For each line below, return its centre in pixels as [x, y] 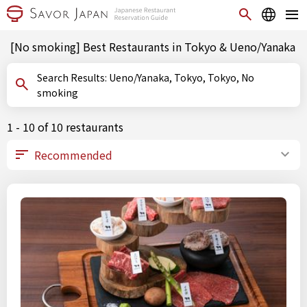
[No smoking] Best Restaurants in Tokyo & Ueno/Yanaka [153, 47]
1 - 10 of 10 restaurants [65, 127]
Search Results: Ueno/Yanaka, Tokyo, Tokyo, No [73, 77]
